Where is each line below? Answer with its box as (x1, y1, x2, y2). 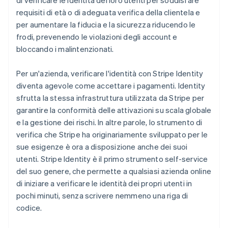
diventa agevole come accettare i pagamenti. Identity (16, 80, 206, 91)
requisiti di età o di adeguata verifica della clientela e (16, 7, 201, 17)
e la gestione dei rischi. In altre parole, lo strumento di (16, 117, 203, 127)
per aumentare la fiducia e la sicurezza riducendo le (16, 19, 196, 30)
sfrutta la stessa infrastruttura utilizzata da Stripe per (16, 93, 205, 103)
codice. (16, 203, 42, 213)
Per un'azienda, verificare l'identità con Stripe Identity (16, 68, 204, 78)
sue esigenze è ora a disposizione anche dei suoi (16, 141, 188, 152)
